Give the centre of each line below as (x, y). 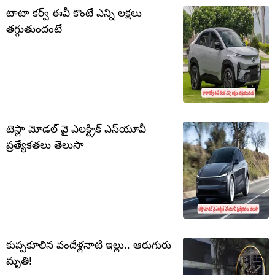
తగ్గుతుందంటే (34, 29)
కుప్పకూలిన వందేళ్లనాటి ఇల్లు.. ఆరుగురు (89, 245)
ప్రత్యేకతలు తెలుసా (45, 145)
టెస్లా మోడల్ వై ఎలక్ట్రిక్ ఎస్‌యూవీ (76, 129)
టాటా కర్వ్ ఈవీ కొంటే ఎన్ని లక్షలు (74, 13)
